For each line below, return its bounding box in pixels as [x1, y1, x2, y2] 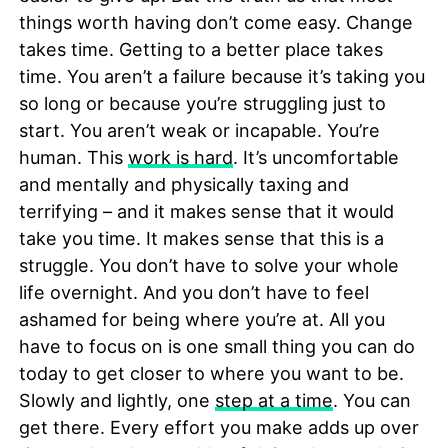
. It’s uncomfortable [232, 146, 399, 168]
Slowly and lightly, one [18, 389, 215, 411]
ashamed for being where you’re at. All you [18, 308, 385, 330]
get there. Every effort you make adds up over [18, 416, 419, 438]
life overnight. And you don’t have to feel [18, 281, 369, 303]
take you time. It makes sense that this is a [18, 227, 384, 249]
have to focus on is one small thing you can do [18, 335, 415, 357]
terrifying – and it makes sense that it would [18, 200, 394, 222]
